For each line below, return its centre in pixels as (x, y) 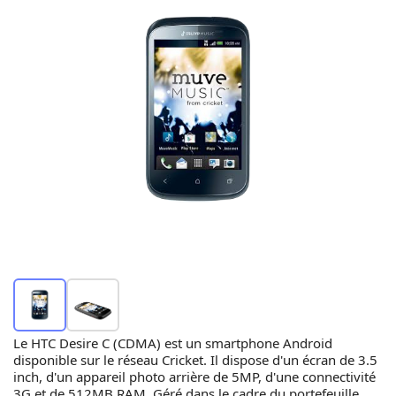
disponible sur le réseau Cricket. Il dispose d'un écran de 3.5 (195, 360)
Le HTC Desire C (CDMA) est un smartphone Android (173, 343)
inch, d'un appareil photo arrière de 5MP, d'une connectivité (194, 377)
